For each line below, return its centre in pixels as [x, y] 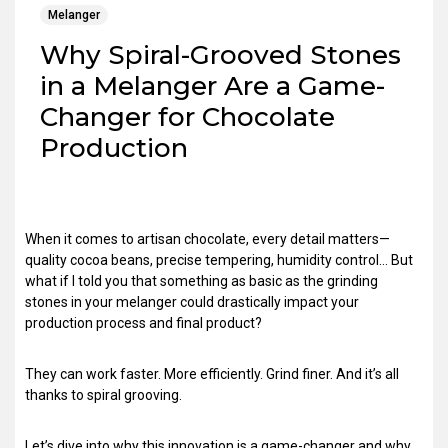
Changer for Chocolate [187, 117]
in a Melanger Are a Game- [212, 86]
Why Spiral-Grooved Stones [220, 55]
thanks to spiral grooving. [103, 395]
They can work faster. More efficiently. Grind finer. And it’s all [212, 374]
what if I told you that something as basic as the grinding [201, 281]
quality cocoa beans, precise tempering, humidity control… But [219, 260]
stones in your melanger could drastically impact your [192, 302]
